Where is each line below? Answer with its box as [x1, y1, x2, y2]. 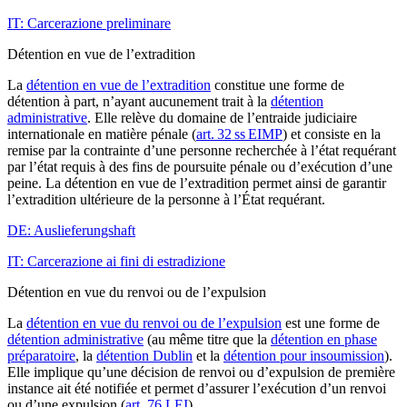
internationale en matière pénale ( [7, 125, 196, 142]
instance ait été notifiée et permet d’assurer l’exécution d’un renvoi [7, 380, 386, 396]
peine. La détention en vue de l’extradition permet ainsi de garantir [7, 174, 386, 191]
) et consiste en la [283, 125, 381, 142]
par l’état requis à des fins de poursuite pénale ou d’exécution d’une [7, 158, 392, 174]
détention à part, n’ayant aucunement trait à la [7, 93, 271, 109]
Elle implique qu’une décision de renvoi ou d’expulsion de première [7, 363, 395, 380]
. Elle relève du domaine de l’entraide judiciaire [87, 109, 357, 125]
